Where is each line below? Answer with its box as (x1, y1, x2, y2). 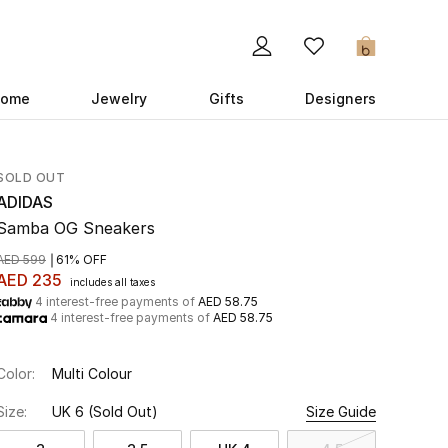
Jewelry (91, 90, 148, 107)
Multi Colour (52, 365, 132, 382)
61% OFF (56, 252, 107, 267)
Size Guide (306, 403, 376, 420)
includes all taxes (70, 276, 155, 288)
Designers (304, 90, 376, 107)
